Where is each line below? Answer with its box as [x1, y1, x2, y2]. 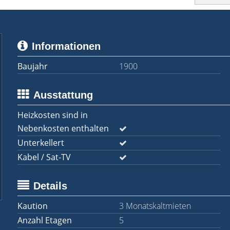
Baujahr [17, 61, 48, 72]
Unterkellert [17, 137, 64, 148]
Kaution [17, 200, 48, 212]
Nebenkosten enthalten [17, 123, 109, 134]
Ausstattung [33, 89, 93, 101]
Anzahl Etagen [17, 215, 72, 226]
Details [33, 180, 67, 191]
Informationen [32, 41, 101, 52]
